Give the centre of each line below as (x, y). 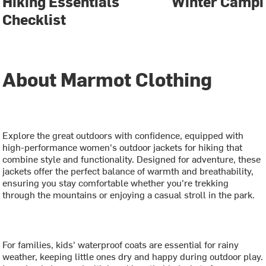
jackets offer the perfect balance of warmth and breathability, (128, 170)
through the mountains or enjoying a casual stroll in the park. (129, 194)
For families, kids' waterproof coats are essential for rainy (121, 244)
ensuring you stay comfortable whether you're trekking (116, 182)
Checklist (34, 19)
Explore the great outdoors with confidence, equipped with (123, 134)
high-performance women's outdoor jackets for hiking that (123, 146)
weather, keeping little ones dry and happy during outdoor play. (133, 256)
